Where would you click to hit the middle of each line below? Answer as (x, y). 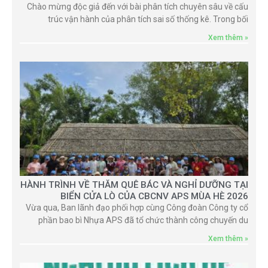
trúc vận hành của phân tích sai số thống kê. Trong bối (148, 19)
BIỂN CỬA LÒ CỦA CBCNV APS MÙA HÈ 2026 (154, 197)
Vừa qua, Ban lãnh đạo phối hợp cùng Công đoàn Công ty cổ (137, 208)
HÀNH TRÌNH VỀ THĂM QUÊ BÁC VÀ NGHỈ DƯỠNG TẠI (134, 185)
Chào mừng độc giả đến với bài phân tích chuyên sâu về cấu (138, 7)
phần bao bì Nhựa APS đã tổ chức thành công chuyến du (143, 220)
